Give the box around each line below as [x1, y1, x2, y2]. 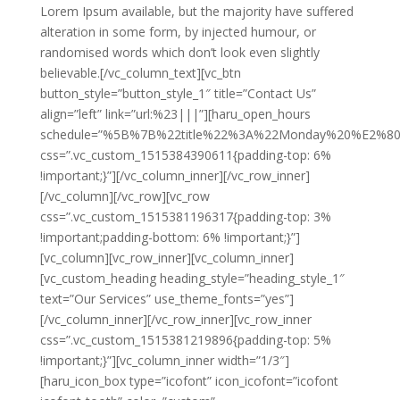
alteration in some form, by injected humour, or [39, 23, 316, 40]
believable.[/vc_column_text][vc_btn [39, 64, 241, 81]
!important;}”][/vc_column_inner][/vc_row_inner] [39, 167, 310, 184]
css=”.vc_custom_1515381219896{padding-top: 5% [39, 331, 331, 348]
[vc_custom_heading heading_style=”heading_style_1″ [39, 270, 345, 287]
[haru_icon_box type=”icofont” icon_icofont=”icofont [39, 372, 338, 389]
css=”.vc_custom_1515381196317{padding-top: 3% [39, 208, 331, 225]
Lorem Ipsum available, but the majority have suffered [39, 3, 354, 20]
